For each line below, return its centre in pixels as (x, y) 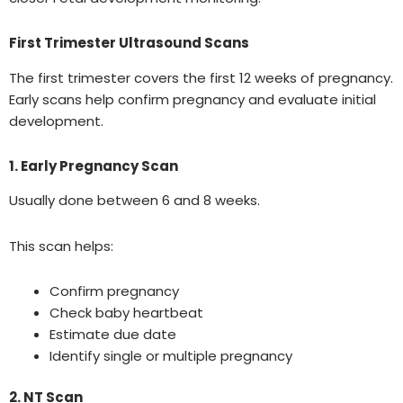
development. (56, 121)
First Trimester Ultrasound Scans (129, 43)
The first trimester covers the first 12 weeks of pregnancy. (201, 77)
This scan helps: (61, 246)
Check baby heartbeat (126, 312)
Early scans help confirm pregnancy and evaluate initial (193, 99)
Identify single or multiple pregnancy (171, 355)
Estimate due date (113, 334)
